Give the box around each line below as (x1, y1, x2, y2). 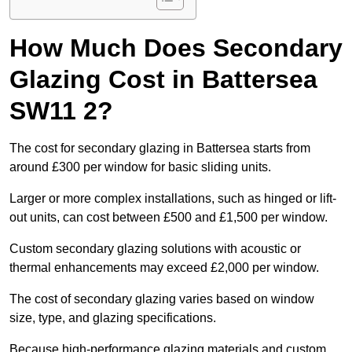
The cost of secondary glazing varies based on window (9, 292, 314, 306)
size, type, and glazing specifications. (9, 311, 219, 325)
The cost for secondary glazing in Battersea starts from (9, 141, 310, 156)
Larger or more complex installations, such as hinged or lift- (9, 192, 336, 206)
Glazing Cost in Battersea (9, 65, 317, 94)
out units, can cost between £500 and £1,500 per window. (9, 211, 331, 225)
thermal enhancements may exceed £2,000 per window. (9, 261, 322, 275)
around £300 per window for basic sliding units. (9, 160, 271, 174)
